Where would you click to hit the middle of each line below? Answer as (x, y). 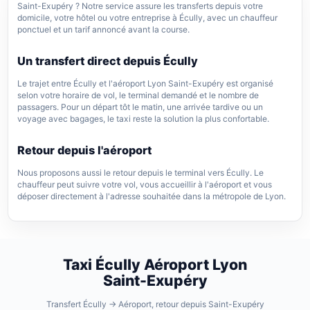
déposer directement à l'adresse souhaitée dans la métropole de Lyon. (152, 196)
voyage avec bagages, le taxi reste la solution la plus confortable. (144, 119)
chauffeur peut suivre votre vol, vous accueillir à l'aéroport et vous (145, 184)
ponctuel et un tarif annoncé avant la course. (104, 29)
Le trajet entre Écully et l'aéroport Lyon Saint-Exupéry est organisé (146, 83)
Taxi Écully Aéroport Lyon (155, 265)
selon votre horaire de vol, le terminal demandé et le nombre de (138, 95)
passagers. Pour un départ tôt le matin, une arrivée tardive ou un (140, 107)
